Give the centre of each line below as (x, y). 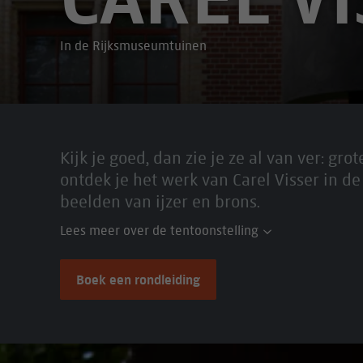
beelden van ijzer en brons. (160, 201)
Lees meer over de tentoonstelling (159, 231)
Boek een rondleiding (138, 279)
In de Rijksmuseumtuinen (133, 46)
